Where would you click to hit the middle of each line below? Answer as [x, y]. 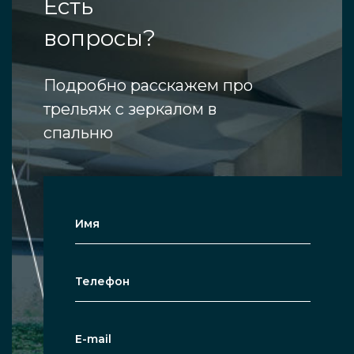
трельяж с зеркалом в [130, 109]
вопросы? [100, 38]
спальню [78, 133]
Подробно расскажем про [148, 86]
